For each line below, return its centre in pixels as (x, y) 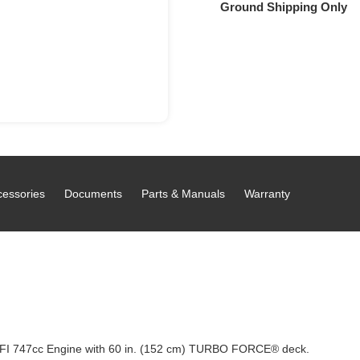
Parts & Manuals (183, 194)
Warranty (267, 194)
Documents (93, 194)
